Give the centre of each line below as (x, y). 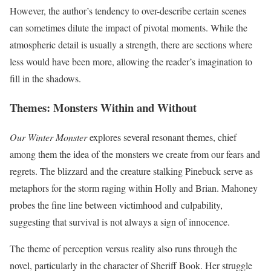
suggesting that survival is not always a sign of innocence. (120, 222)
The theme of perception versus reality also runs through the (123, 249)
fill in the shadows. (45, 78)
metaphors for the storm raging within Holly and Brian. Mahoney (134, 188)
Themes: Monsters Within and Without (103, 108)
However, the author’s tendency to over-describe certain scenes (128, 10)
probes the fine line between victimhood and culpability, (116, 205)
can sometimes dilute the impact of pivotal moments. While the (129, 27)
